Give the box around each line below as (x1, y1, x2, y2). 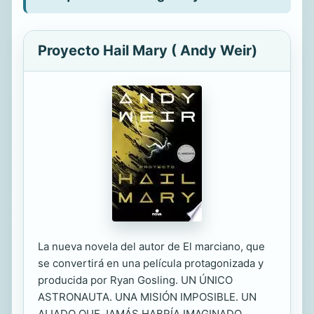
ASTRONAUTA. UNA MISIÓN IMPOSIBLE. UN (38, 290, 257, 303)
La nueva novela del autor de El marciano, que (38, 240, 265, 253)
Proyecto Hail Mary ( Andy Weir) (38, 42, 257, 59)
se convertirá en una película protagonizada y (38, 257, 264, 270)
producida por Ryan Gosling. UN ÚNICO (38, 273, 233, 287)
